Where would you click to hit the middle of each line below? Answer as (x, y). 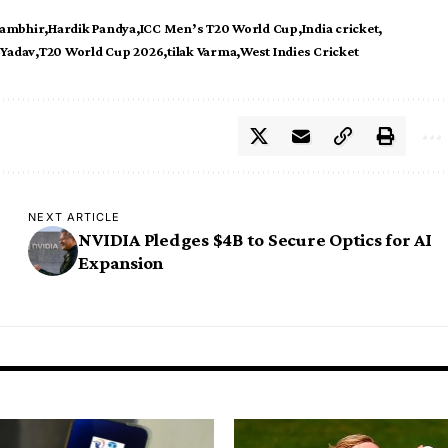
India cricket (340, 28)
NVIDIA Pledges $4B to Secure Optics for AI (255, 240)
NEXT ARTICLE (74, 217)
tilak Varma (202, 51)
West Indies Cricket (299, 51)
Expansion (121, 263)
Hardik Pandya (92, 28)
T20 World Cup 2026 (101, 51)
